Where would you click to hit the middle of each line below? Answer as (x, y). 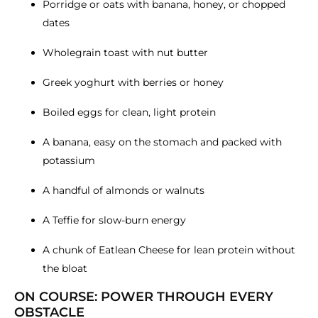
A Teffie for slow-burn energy (114, 220)
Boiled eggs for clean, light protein (129, 112)
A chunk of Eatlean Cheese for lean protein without (169, 250)
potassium (69, 160)
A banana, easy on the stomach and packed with (162, 142)
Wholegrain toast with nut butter (125, 52)
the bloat (65, 268)
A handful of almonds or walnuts (124, 190)
